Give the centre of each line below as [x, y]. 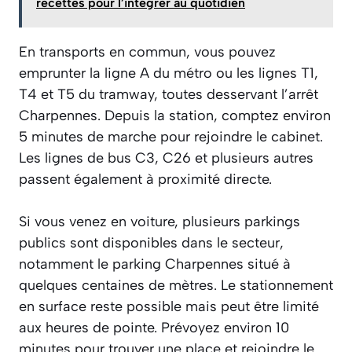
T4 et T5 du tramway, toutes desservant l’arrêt [169, 95]
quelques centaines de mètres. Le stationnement [176, 286]
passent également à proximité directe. [145, 180]
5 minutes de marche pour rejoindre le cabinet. [171, 137]
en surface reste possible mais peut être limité [169, 307]
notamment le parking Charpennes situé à [155, 264]
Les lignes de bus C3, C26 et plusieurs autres [166, 158]
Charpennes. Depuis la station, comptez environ [175, 116]
